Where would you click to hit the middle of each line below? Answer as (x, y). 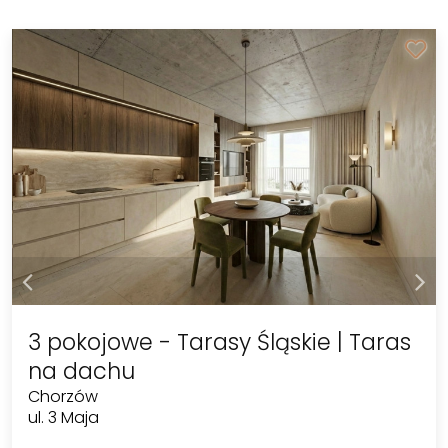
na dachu (81, 371)
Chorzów (62, 397)
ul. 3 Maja (63, 418)
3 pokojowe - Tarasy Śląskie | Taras (219, 342)
